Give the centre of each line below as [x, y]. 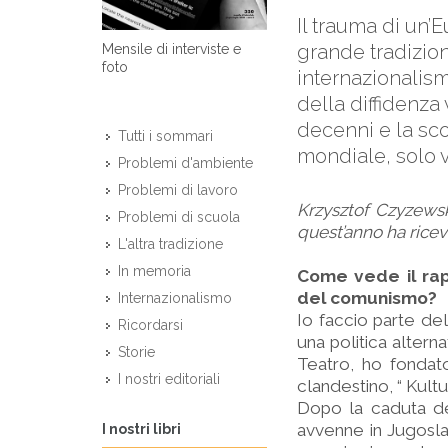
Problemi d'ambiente [185, 163]
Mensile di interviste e [171, 49]
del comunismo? [367, 298]
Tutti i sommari [165, 136]
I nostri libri [141, 428]
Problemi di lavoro [178, 190]
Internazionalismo [175, 298]
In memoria [154, 271]
